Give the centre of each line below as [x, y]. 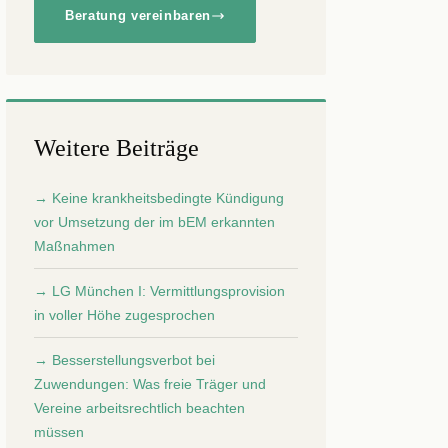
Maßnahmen [74, 246]
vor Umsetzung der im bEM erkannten [154, 222]
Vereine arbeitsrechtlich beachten [139, 408]
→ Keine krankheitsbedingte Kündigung [159, 198]
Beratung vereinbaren [138, 15]
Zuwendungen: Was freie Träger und [150, 384]
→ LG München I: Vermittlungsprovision [159, 291]
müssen [59, 432]
